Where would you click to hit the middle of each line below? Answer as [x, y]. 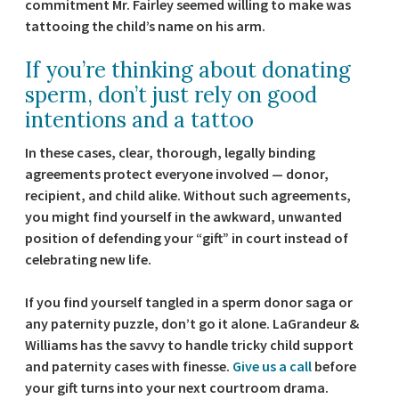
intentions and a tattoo [139, 120]
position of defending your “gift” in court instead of [187, 238]
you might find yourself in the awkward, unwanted [183, 216]
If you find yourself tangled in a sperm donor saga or [189, 302]
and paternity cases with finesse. [129, 366]
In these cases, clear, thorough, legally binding [170, 152]
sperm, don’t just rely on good [171, 95]
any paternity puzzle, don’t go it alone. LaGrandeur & [192, 323]
